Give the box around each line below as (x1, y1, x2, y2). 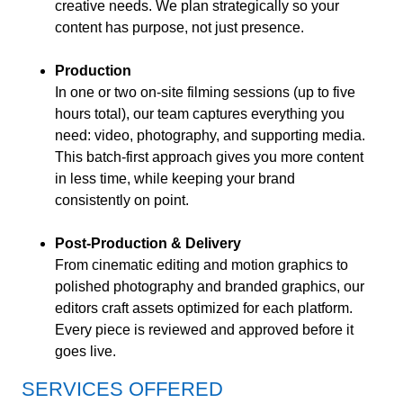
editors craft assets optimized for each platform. (54, 300, 353, 316)
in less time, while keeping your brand (54, 171, 295, 186)
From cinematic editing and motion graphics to (54, 257, 348, 273)
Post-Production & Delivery (54, 236, 241, 251)
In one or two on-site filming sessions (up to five (54, 85, 355, 100)
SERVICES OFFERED (22, 378, 223, 400)
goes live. (54, 344, 120, 359)
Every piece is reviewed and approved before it (54, 322, 354, 337)
